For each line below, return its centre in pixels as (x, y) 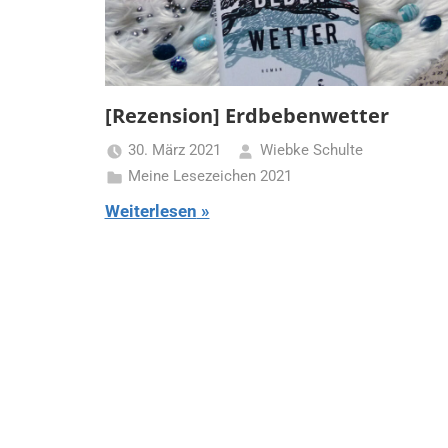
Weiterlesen (150, 210)
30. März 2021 (174, 150)
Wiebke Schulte (311, 150)
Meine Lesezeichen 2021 (210, 176)
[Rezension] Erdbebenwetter (246, 115)
